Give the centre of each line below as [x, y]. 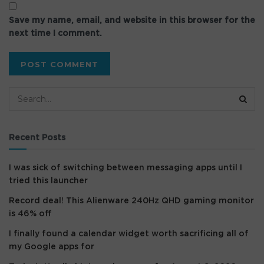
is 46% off [30, 214]
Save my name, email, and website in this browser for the [132, 21]
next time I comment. [55, 34]
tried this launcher [48, 181]
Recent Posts [37, 138]
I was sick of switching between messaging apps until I [126, 168]
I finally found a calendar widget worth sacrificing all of [129, 234]
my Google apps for [52, 247]
